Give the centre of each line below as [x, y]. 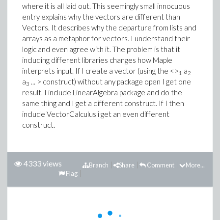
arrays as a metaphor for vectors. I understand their [106, 38]
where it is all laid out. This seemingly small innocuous [106, 6]
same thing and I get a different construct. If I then [103, 103]
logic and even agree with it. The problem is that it [101, 49]
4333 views [43, 163]
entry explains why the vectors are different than [101, 17]
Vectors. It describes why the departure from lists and [109, 27]
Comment [160, 165]
